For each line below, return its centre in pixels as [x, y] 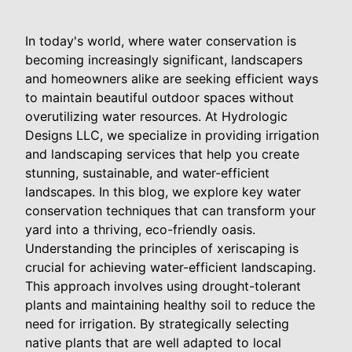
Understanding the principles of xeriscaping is [162, 249]
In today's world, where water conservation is [161, 41]
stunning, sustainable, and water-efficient [147, 173]
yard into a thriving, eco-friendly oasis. [140, 230]
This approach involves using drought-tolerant [163, 286]
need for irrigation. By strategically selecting [157, 324]
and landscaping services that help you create [162, 154]
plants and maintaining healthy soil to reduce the [170, 305]
